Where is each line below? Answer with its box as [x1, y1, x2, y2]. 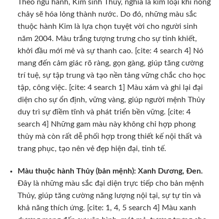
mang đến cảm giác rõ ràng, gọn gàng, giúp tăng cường [17, 59, 203, 67]
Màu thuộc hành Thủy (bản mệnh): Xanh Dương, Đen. [17, 167, 203, 175]
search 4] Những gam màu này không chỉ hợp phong [17, 120, 196, 129]
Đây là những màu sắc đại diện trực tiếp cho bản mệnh [17, 179, 204, 187]
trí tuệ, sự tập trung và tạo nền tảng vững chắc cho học [17, 71, 206, 80]
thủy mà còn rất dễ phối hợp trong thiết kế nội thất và [17, 132, 202, 141]
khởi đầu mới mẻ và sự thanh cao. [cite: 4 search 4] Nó [17, 47, 203, 55]
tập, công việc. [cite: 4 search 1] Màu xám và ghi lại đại [17, 84, 203, 92]
